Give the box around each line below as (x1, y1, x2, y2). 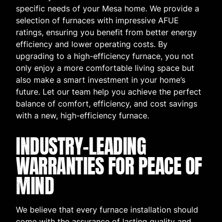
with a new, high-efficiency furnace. (16, 111, 149, 121)
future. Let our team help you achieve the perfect (16, 87, 201, 97)
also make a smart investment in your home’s (16, 75, 185, 85)
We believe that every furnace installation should (16, 205, 198, 215)
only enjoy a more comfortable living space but (16, 63, 194, 73)
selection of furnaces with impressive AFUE (16, 15, 179, 26)
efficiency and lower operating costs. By (16, 39, 167, 50)
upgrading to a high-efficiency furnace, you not (16, 51, 194, 61)
